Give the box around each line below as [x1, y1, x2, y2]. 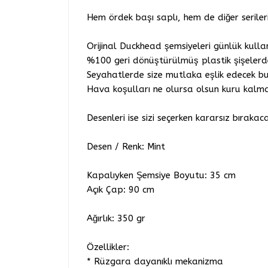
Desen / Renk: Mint [87, 141, 165, 153]
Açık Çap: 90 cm [87, 184, 154, 196]
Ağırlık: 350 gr [87, 213, 145, 224]
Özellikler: [87, 242, 129, 253]
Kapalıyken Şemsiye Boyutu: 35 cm [87, 170, 236, 181]
